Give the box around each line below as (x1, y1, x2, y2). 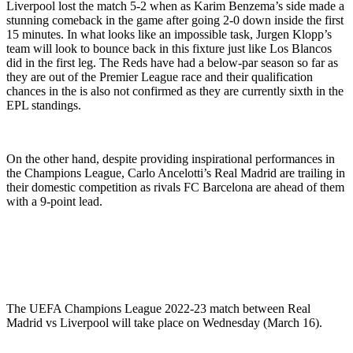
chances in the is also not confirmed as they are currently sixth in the (6, 84, 344, 98)
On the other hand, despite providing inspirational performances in (6, 151, 335, 165)
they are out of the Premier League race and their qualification (6, 69, 313, 84)
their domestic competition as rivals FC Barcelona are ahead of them (6, 180, 344, 194)
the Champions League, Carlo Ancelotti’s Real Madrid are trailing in (6, 165, 345, 180)
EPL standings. (6, 98, 81, 112)
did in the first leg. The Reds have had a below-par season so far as (6, 55, 338, 69)
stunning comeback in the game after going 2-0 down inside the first (6, 13, 344, 27)
